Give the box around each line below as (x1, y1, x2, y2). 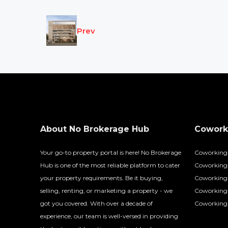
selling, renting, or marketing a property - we (40, 187, 173, 194)
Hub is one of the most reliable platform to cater (40, 161, 180, 169)
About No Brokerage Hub (40, 124, 149, 134)
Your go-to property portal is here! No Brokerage (40, 149, 181, 156)
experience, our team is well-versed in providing (40, 212, 178, 220)
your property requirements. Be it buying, (40, 174, 163, 182)
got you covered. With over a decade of (40, 199, 153, 207)
